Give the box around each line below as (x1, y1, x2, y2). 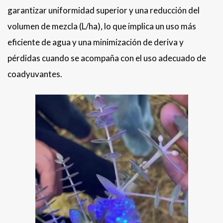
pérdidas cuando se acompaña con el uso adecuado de (7, 53, 206, 64)
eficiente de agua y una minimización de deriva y (7, 37, 184, 48)
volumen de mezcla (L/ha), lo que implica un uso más (7, 21, 196, 32)
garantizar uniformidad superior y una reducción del (7, 5, 200, 16)
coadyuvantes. (7, 69, 64, 80)
